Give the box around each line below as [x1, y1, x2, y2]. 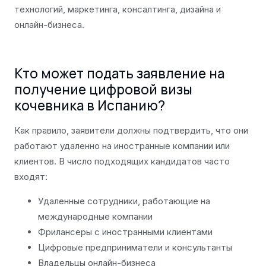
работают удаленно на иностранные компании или [14, 140, 230, 152]
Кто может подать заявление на [14, 64, 224, 83]
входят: [14, 171, 47, 183]
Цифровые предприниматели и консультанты [38, 241, 232, 253]
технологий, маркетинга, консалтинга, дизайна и [14, 4, 221, 15]
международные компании [38, 210, 153, 222]
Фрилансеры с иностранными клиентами [38, 226, 213, 237]
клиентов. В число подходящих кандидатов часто [14, 156, 230, 167]
